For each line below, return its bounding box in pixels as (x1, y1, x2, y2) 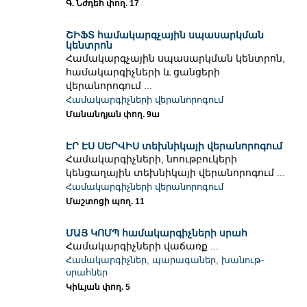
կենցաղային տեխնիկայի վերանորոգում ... (66, 167, 286, 179)
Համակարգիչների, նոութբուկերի (66, 153, 238, 165)
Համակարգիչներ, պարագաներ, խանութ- (66, 255, 265, 266)
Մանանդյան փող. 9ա (66, 110, 160, 120)
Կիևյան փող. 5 (66, 282, 131, 293)
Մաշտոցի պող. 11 (66, 197, 145, 207)
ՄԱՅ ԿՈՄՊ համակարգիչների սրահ (66, 228, 248, 239)
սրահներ (66, 267, 108, 278)
